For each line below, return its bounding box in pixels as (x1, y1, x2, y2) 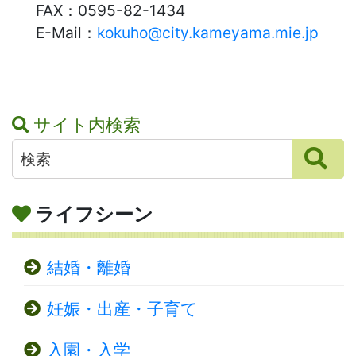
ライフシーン (35, 202, 153, 226)
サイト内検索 (33, 114, 141, 135)
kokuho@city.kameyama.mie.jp (97, 22, 319, 42)
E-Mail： (36, 22, 97, 42)
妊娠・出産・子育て (47, 298, 198, 319)
